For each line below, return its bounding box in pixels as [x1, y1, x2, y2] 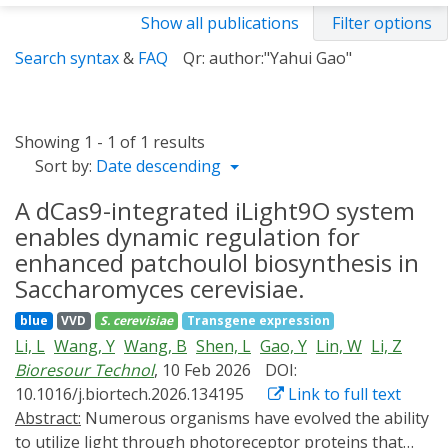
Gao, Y [260, 335, 307, 357]
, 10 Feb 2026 [154, 359, 255, 381]
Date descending [96, 155, 225, 177]
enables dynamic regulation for [15, 220, 360, 253]
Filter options [332, 12, 432, 34]
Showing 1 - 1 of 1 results [15, 131, 205, 153]
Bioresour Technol [15, 359, 154, 381]
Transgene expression [186, 312, 330, 329]
